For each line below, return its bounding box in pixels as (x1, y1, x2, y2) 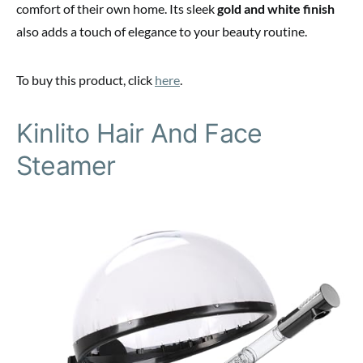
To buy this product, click (16, 72, 155, 88)
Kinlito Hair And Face (16, 117, 263, 150)
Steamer (16, 150, 116, 182)
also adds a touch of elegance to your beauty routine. (16, 23, 307, 40)
